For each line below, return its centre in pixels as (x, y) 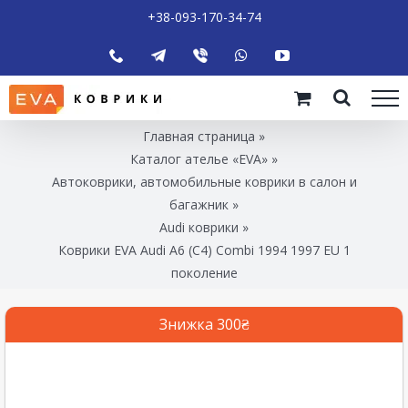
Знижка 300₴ (204, 324)
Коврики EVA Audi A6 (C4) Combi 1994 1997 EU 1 (204, 250)
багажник (199, 204)
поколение (204, 272)
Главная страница (199, 136)
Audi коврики (199, 227)
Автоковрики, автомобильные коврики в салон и (204, 181)
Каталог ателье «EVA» (199, 158)
